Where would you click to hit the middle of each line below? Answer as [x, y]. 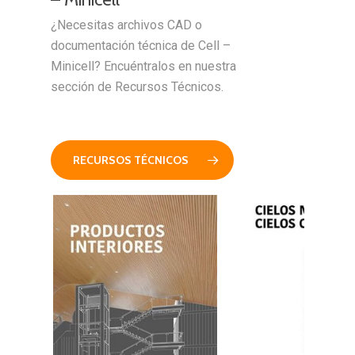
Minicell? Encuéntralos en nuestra [144, 66]
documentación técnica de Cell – [141, 45]
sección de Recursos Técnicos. [137, 86]
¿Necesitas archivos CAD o [127, 25]
